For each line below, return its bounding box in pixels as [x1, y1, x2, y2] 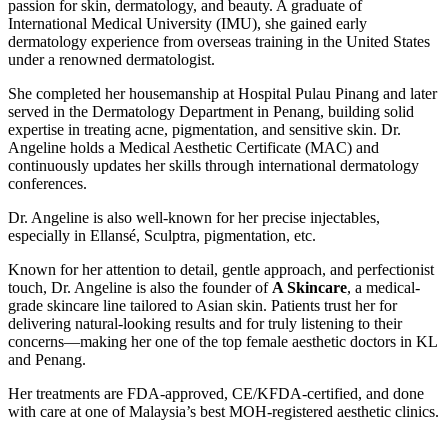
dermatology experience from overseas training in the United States [8, 32, 430, 50]
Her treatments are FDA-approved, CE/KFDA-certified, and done [8, 384, 424, 402]
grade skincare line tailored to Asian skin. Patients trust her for [8, 296, 397, 314]
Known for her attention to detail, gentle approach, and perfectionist [8, 260, 434, 278]
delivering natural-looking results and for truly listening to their [8, 314, 402, 332]
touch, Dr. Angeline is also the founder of [8, 278, 272, 296]
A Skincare [272, 278, 347, 296]
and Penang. [8, 350, 86, 368]
